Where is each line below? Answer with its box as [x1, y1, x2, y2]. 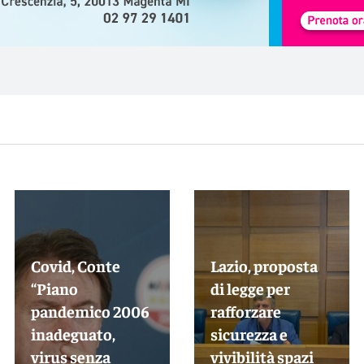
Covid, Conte [30, 255, 120, 276]
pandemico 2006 [30, 301, 149, 322]
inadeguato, [30, 323, 115, 344]
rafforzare [210, 301, 281, 322]
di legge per [210, 278, 290, 299]
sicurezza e [210, 323, 288, 344]
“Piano [30, 278, 78, 299]
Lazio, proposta [210, 255, 318, 276]
